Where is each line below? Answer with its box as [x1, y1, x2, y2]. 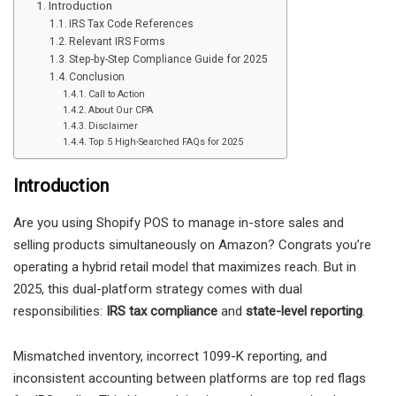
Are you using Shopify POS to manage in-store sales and [13, 214, 344, 231]
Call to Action [88, 88, 146, 100]
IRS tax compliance [106, 302, 217, 319]
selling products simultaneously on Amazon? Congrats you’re [13, 236, 371, 253]
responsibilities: [13, 302, 106, 319]
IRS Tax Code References [69, 17, 194, 30]
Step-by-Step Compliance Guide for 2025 [69, 52, 269, 65]
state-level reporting [246, 302, 362, 319]
